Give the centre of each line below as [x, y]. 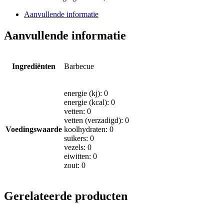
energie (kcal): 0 [89, 102]
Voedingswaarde [34, 129]
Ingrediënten [34, 66]
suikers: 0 [79, 138]
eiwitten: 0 [80, 156]
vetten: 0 [77, 111]
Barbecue [79, 66]
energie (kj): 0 [86, 93]
